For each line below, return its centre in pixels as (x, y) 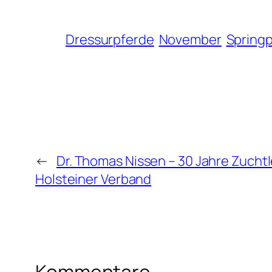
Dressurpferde (110, 39)
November (190, 39)
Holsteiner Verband (93, 179)
